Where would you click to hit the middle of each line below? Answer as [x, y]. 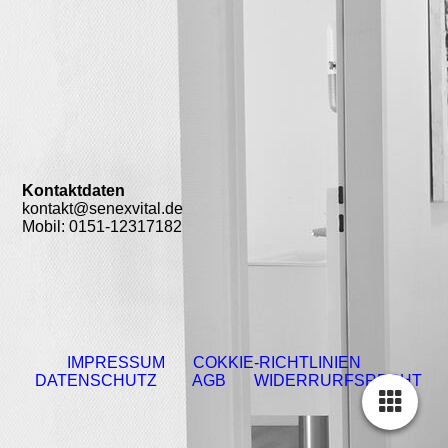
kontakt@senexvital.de [103, 208]
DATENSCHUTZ [101, 380]
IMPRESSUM [118, 362]
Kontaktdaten [74, 190]
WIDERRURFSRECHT [337, 380]
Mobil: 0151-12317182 [102, 226]
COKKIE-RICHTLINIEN [279, 362]
